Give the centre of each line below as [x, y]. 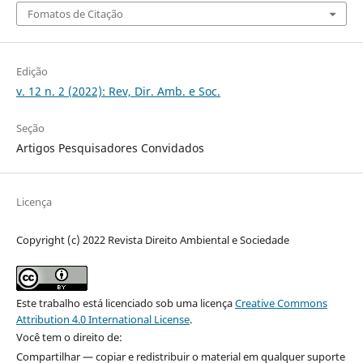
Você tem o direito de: [69, 337]
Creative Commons [281, 303]
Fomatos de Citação [75, 13]
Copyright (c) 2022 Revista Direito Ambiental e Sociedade [152, 239]
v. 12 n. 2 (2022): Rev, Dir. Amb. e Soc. [118, 91]
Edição [32, 71]
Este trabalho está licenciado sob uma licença [125, 303]
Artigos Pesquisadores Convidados [110, 147]
